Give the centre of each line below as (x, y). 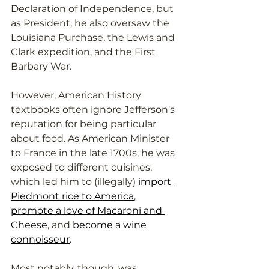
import (156, 181)
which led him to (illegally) (74, 181)
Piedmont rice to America (72, 196)
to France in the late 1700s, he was (94, 153)
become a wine (111, 225)
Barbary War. (42, 66)
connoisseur (40, 239)
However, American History (77, 95)
